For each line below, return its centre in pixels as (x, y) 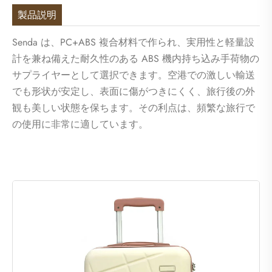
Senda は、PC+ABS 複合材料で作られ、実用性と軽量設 (133, 42)
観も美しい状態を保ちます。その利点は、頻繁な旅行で (134, 108)
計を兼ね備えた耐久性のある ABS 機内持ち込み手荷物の (136, 59)
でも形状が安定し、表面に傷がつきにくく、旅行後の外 (134, 92)
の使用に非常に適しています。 (80, 124)
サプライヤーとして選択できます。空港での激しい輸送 (134, 75)
